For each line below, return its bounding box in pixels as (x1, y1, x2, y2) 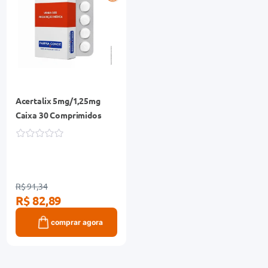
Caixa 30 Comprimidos (15, 109, 102, 120)
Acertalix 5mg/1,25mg (15, 95, 100, 106)
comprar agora (50, 217, 103, 227)
